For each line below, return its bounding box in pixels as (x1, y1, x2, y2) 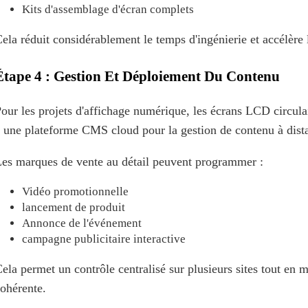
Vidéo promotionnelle (22, 184, 129, 198)
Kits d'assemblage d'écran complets (22, 2, 194, 16)
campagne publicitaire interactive (22, 232, 186, 245)
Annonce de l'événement (22, 216, 142, 230)
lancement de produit (22, 200, 125, 214)
